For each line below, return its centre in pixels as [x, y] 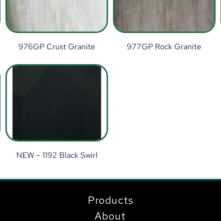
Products [110, 200]
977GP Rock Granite [164, 46]
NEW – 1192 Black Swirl [57, 155]
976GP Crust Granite [57, 46]
